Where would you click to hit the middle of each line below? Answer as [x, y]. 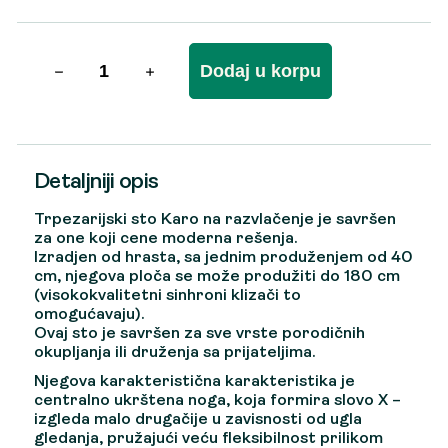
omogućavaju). [89, 314]
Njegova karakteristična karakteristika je [194, 381]
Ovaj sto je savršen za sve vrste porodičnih [199, 333]
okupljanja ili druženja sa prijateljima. [175, 352]
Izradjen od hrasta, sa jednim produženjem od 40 [223, 257]
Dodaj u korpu [260, 70]
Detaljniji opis [96, 182]
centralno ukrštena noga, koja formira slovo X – [217, 400]
